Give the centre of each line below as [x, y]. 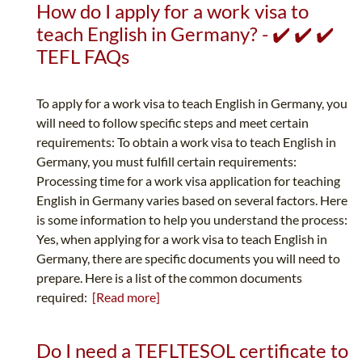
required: [64, 297]
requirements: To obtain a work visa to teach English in [186, 142]
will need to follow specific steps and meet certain [173, 123]
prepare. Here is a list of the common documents [169, 278]
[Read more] [126, 297]
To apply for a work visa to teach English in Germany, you [192, 103]
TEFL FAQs [83, 57]
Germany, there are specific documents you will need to [188, 259]
